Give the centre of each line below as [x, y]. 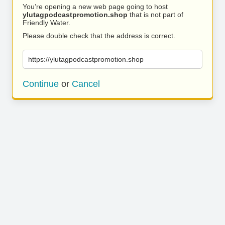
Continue [41, 84]
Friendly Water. [46, 23]
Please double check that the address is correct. [99, 36]
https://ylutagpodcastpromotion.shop [86, 59]
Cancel [86, 84]
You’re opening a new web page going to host [95, 7]
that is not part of [155, 15]
